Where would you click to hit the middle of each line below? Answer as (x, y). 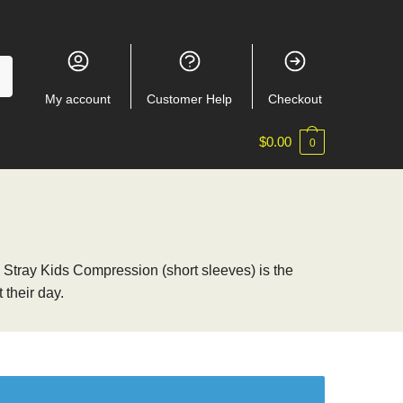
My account (78, 99)
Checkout (296, 99)
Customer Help (190, 99)
